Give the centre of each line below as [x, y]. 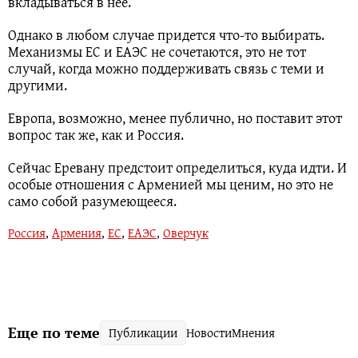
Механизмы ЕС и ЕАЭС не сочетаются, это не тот [157, 51]
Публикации [143, 332]
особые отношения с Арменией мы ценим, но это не [171, 184]
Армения [77, 232]
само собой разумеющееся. [92, 201]
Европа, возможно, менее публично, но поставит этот [175, 117]
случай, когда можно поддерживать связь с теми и [166, 68]
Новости [209, 332]
